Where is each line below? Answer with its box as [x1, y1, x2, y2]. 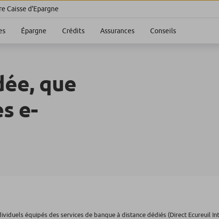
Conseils [150, 27, 176, 35]
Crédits [62, 27, 85, 35]
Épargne [21, 27, 46, 35]
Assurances [100, 27, 134, 35]
